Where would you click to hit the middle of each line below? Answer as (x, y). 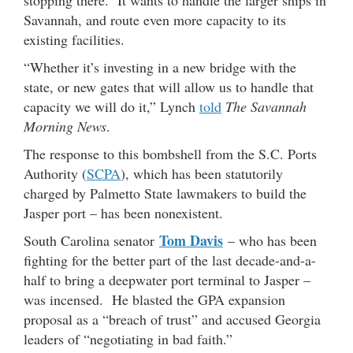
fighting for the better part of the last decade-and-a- (170, 260)
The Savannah (266, 107)
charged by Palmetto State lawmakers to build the (165, 193)
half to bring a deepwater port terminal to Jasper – (167, 280)
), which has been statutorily (202, 174)
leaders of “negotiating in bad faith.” (128, 339)
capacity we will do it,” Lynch (111, 107)
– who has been (270, 241)
